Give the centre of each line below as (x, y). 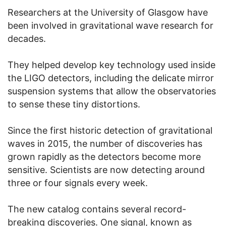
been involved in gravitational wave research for (110, 26)
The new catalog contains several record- (97, 209)
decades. (27, 39)
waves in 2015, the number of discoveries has (105, 144)
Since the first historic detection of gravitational (110, 131)
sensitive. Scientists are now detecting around (106, 170)
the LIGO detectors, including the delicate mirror (111, 78)
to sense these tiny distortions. (74, 104)
